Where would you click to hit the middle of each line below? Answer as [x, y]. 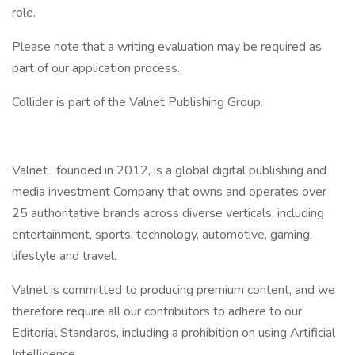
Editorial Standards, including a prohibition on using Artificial [174, 333]
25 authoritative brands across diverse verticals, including [168, 213]
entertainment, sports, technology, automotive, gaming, [162, 235]
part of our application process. [96, 68]
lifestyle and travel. [64, 256]
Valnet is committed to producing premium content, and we [174, 290]
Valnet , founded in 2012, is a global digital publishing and [169, 170]
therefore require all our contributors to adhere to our [157, 311]
